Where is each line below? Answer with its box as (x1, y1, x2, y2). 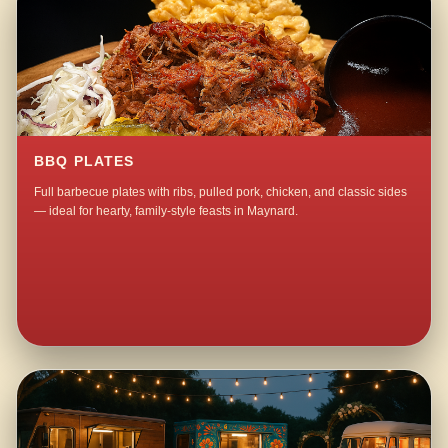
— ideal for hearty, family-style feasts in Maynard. (34, 204, 299, 219)
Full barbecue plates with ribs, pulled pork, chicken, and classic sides (34, 185, 408, 200)
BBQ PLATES (34, 154, 135, 170)
